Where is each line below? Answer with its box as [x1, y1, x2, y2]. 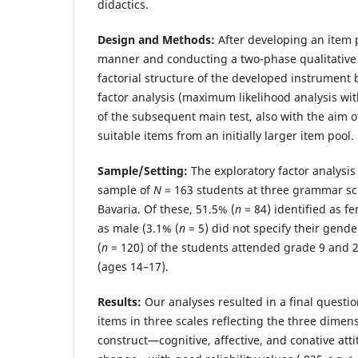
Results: [97, 293, 141, 309]
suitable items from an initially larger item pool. [97, 127, 354, 143]
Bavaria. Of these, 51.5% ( [97, 201, 235, 217]
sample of [97, 181, 153, 197]
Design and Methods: [97, 31, 218, 47]
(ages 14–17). [97, 258, 169, 274]
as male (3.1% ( [97, 220, 179, 236]
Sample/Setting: [97, 162, 188, 178]
